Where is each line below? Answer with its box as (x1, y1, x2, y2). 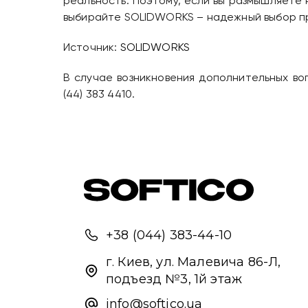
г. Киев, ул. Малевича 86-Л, (106, 254, 281, 270)
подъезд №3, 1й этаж (106, 272, 243, 287)
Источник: (63, 43, 120, 54)
